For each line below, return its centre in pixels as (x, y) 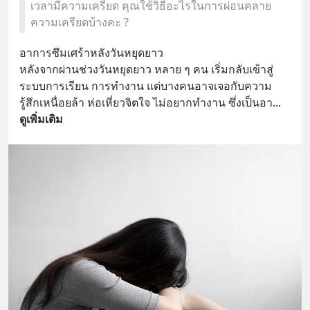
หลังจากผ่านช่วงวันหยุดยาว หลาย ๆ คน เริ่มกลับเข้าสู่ (146, 69)
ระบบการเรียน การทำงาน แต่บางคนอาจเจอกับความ (146, 86)
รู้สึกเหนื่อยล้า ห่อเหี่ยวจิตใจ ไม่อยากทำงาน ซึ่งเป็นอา (146, 102)
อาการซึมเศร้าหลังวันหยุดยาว (91, 53)
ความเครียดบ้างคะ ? (80, 22)
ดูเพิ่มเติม (41, 119)
